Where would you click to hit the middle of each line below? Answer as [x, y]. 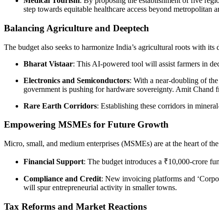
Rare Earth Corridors [60, 106]
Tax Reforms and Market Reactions [75, 206]
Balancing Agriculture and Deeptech [77, 28]
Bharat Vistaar [48, 64]
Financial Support [54, 162]
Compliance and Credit [62, 179]
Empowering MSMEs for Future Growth [86, 125]
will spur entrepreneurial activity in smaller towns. [100, 188]
